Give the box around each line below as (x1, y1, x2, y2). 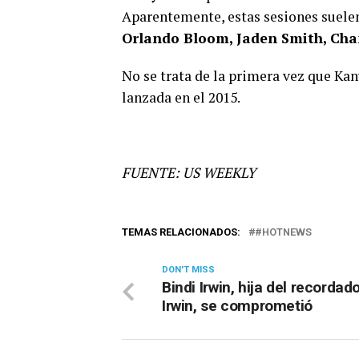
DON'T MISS (162, 264, 215, 276)
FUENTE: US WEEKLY (122, 163, 256, 183)
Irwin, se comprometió (162, 296, 313, 316)
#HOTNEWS (255, 226, 312, 239)
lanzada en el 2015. (122, 88, 240, 107)
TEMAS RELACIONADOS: (122, 226, 240, 239)
